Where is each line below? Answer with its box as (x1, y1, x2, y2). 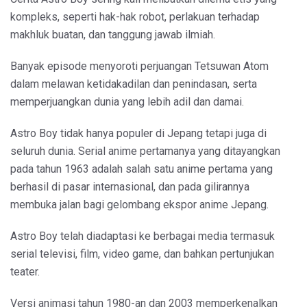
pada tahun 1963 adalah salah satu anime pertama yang (10, 162, 273, 175)
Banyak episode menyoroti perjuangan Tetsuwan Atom (10, 59, 269, 73)
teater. (10, 265, 40, 278)
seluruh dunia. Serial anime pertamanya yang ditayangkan (10, 144, 280, 158)
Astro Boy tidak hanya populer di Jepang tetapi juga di (10, 126, 267, 140)
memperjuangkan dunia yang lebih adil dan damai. (10, 95, 244, 108)
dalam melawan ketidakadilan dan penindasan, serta (10, 77, 257, 90)
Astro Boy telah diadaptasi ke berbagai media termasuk (10, 229, 275, 243)
